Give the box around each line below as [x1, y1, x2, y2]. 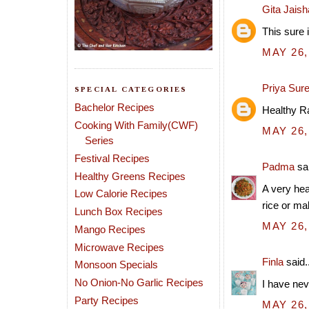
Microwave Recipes [74, 241, 164, 253]
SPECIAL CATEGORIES [74, 85, 188, 93]
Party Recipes [74, 294, 139, 306]
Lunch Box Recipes [74, 206, 163, 217]
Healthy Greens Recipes [74, 170, 186, 182]
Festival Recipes [74, 152, 150, 164]
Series [85, 134, 114, 146]
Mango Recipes [74, 223, 146, 235]
